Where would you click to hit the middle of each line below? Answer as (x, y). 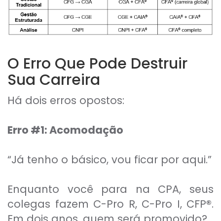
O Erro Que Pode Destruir (97, 64)
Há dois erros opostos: (66, 101)
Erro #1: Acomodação (65, 130)
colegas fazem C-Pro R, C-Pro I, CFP (107, 204)
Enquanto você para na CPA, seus (110, 189)
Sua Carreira (54, 80)
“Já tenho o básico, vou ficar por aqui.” (110, 160)
